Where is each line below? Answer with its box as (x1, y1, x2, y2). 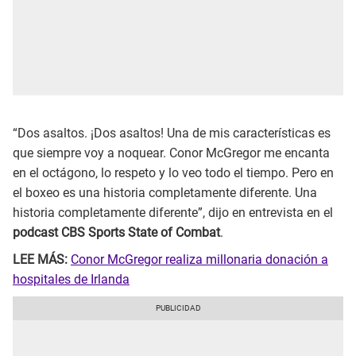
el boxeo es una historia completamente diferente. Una (13, 184, 317, 200)
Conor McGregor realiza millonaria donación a (71, 251, 328, 267)
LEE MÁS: (13, 251, 68, 267)
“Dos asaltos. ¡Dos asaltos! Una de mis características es (13, 125, 331, 141)
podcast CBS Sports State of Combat (13, 224, 220, 240)
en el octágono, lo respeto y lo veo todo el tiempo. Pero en (13, 164, 334, 180)
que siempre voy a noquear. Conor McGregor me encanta (13, 145, 330, 161)
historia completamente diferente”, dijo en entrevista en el (13, 204, 333, 220)
